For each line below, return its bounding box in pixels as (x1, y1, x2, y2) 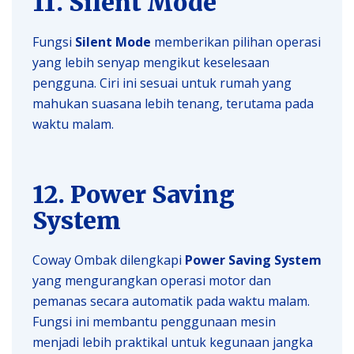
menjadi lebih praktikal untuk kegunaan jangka (32, 333, 313, 351)
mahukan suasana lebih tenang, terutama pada (32, 94, 314, 112)
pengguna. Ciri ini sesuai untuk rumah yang (32, 73, 292, 92)
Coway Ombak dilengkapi (32, 250, 185, 269)
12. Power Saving (32, 179, 235, 209)
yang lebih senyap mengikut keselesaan (32, 53, 269, 71)
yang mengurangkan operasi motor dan (32, 271, 271, 289)
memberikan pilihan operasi (151, 32, 321, 51)
